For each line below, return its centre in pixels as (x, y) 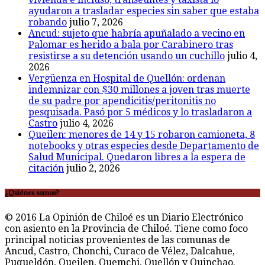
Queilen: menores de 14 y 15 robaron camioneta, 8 (142, 135)
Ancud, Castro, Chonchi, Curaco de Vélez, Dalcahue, (120, 251)
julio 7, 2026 (96, 22)
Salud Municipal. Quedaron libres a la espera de (137, 157)
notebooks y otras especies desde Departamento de (144, 146)
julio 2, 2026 (93, 169)
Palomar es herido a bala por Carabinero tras (131, 45)
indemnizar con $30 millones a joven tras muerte (139, 90)
